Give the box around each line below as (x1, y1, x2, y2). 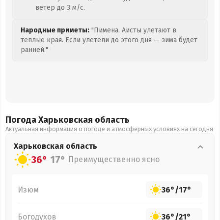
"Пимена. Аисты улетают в (89, 26, 176, 34)
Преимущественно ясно (68, 155, 160, 164)
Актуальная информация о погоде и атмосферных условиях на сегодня (5, 125, 213, 133)
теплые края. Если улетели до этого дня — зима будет (21, 36, 197, 44)
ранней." (21, 46, 48, 54)
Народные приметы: (21, 26, 89, 34)
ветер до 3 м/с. (35, 3, 85, 12)
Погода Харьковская (5, 114, 95, 125)
